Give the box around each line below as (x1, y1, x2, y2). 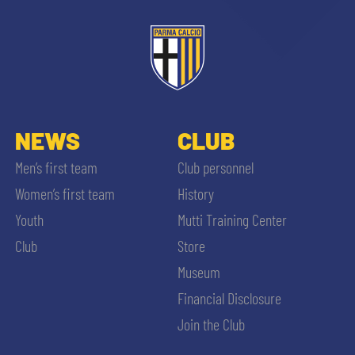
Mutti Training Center (177, 210, 287, 230)
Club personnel (177, 158, 254, 177)
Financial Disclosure (177, 288, 281, 308)
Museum (177, 262, 220, 282)
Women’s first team (14, 184, 115, 204)
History (177, 184, 214, 204)
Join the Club (177, 315, 245, 334)
